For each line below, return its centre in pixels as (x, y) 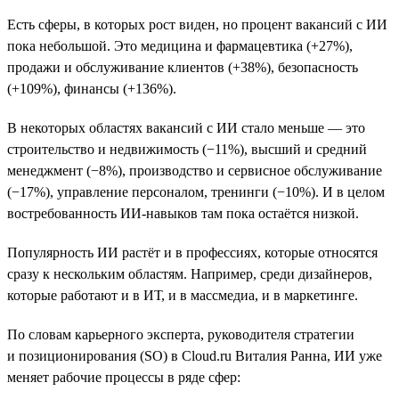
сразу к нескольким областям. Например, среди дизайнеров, (190, 273)
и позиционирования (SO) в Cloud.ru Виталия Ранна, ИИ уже (195, 355)
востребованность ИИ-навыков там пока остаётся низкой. (183, 213)
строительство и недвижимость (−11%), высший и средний (187, 149)
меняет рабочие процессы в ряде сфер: (124, 377)
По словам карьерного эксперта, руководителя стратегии (181, 334)
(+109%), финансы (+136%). (92, 88)
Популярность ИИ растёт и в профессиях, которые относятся (192, 252)
